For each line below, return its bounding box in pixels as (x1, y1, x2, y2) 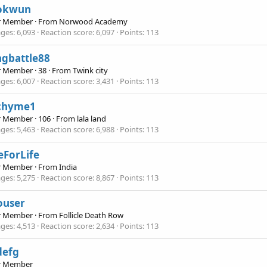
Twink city (73, 64, 108, 76)
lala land (77, 113, 106, 124)
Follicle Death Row (59, 210, 123, 221)
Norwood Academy (59, 16, 128, 27)
